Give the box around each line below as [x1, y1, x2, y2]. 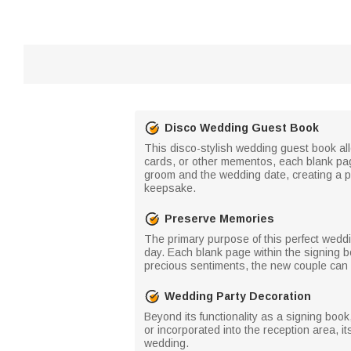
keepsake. [144, 182, 196, 194]
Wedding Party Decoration [165, 289, 311, 302]
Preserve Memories [165, 212, 274, 225]
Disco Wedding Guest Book [165, 121, 319, 134]
